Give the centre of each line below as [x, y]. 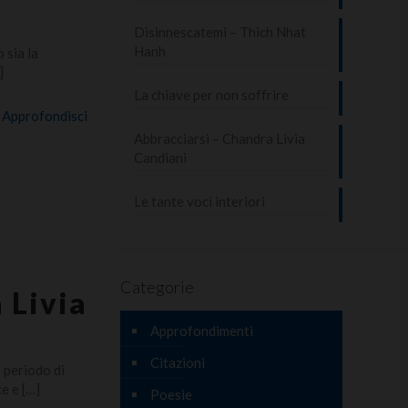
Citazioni [177, 362]
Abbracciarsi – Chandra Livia [219, 138]
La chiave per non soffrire [211, 94]
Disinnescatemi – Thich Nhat [219, 31]
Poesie [171, 394]
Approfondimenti [201, 330]
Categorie [157, 286]
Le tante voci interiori [199, 201]
